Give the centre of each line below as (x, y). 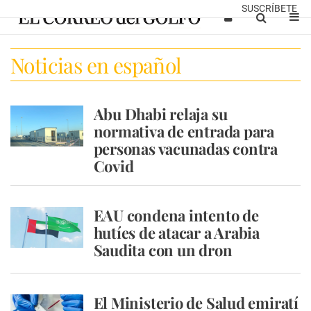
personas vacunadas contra (185, 149)
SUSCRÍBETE (269, 8)
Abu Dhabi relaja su (160, 114)
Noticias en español (96, 65)
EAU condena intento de (176, 215)
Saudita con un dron (163, 250)
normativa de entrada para (184, 131)
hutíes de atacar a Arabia (176, 233)
